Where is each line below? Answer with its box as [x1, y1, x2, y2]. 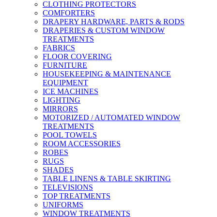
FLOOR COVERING [43, 52, 112, 61]
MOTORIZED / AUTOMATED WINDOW [43, 113, 180, 122]
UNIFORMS [43, 201, 83, 209]
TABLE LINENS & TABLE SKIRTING [43, 174, 171, 183]
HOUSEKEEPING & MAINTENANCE [43, 70, 171, 78]
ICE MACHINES [43, 87, 98, 96]
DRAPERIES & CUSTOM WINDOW [43, 26, 165, 35]
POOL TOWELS [43, 131, 97, 139]
